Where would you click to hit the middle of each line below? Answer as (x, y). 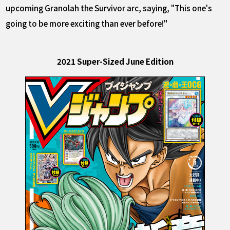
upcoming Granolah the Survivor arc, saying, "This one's (109, 7)
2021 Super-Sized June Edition (115, 61)
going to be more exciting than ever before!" (87, 23)
